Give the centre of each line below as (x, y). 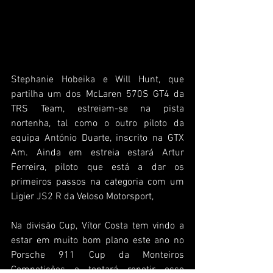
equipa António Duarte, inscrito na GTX (97, 139)
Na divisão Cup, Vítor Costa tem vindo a (97, 226)
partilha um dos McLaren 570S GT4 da (97, 95)
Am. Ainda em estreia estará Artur (97, 153)
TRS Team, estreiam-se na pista (97, 109)
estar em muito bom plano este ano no (97, 241)
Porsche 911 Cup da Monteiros (97, 256)
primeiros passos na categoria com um (97, 183)
